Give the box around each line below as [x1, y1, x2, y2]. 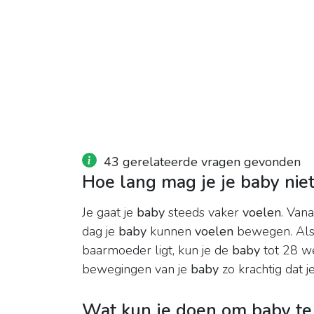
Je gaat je [82, 204, 137, 221]
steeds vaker [165, 204, 243, 221]
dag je [82, 223, 118, 240]
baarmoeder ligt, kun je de [82, 242, 232, 259]
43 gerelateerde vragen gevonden [104, 153, 301, 171]
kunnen [146, 223, 195, 240]
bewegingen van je [82, 261, 191, 278]
